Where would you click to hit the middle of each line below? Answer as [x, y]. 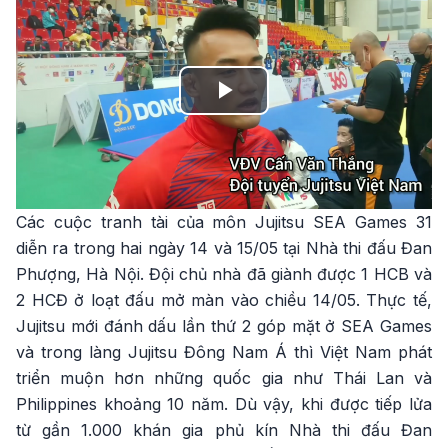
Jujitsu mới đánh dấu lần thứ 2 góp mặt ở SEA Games [224, 325]
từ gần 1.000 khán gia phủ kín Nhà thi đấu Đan [224, 429]
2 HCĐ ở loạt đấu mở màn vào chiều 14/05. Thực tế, [224, 299]
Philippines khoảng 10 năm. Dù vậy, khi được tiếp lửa [224, 403]
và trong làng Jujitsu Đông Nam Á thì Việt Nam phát [224, 351]
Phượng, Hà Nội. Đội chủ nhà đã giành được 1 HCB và [224, 273]
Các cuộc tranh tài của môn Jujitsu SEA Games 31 [224, 221]
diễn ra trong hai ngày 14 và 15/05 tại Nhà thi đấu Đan [224, 247]
